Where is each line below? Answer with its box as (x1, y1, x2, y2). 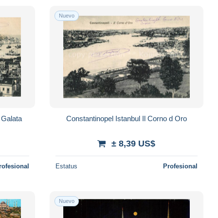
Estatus (55, 162, 77, 170)
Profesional (163, 162, 198, 170)
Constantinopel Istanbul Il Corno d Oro (66, 114, 187, 123)
